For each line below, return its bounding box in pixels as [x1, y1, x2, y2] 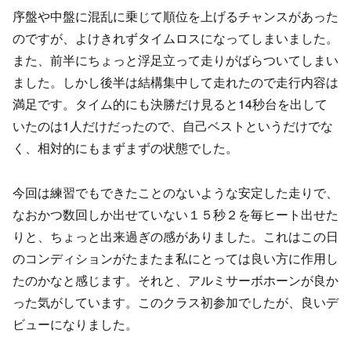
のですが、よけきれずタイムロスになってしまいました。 [13, 29, 338, 48]
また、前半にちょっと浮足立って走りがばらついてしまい [13, 51, 338, 70]
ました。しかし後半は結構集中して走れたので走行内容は [13, 73, 338, 92]
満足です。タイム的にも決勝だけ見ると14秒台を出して [13, 95, 327, 114]
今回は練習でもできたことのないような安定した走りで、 [13, 183, 338, 201]
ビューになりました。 [13, 314, 138, 333]
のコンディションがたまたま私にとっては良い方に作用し [13, 248, 338, 267]
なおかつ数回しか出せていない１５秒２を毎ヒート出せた [13, 204, 338, 223]
